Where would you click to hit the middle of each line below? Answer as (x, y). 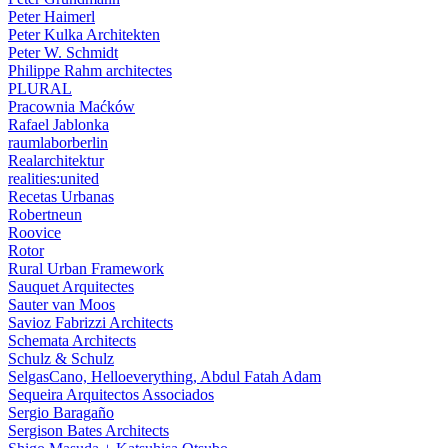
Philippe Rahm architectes (90, 70)
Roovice (34, 232)
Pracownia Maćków (71, 106)
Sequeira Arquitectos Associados (111, 394)
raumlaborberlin (58, 142)
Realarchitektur (56, 160)
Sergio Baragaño (61, 412)
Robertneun (45, 214)
